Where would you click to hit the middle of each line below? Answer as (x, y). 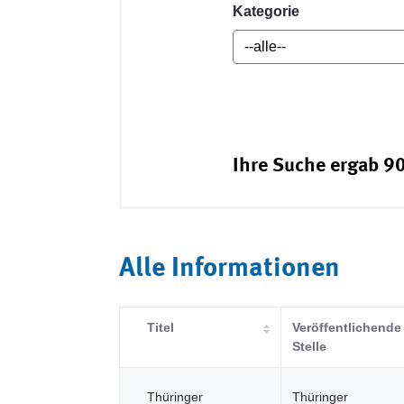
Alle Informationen (230, 269)
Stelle (309, 346)
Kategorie (266, 11)
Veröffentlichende (347, 327)
